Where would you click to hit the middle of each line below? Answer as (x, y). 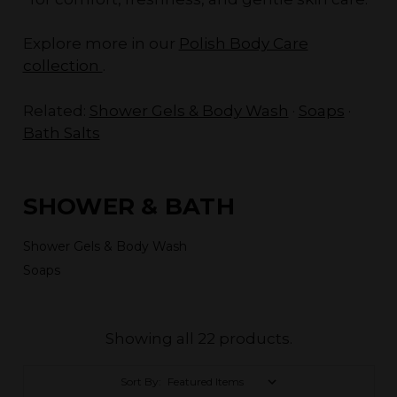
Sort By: (141, 382)
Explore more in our (101, 43)
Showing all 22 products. (198, 339)
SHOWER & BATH (128, 206)
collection (62, 66)
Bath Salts (61, 132)
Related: (56, 110)
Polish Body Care (243, 43)
